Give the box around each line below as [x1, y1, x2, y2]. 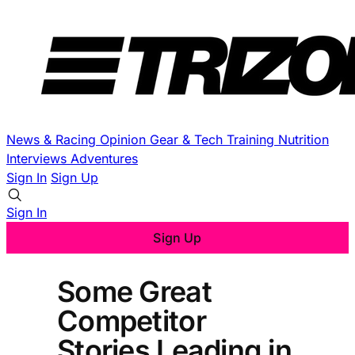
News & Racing [6, 132, 100, 147]
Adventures [71, 151, 138, 166]
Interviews [6, 151, 71, 166]
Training [227, 132, 278, 147]
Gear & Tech [150, 132, 227, 147]
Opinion [100, 132, 150, 147]
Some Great [57, 273, 212, 309]
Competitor [57, 303, 206, 338]
